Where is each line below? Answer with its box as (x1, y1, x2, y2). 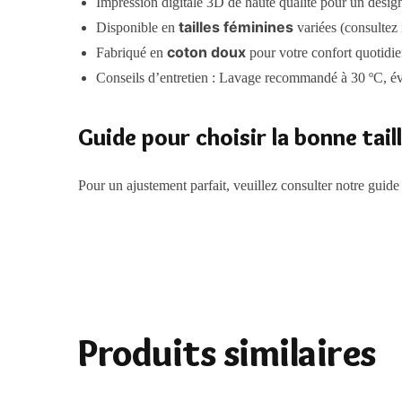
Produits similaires (78, 329, 376, 377)
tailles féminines (179, 18, 294, 37)
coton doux (167, 43, 247, 62)
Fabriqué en (96, 45, 168, 61)
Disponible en (96, 20, 179, 36)
